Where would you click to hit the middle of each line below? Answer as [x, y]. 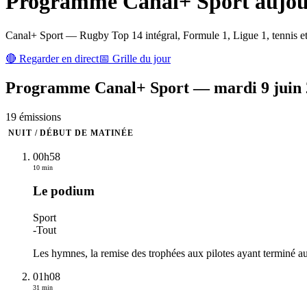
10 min [43, 167]
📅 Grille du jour [135, 58]
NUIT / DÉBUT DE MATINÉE [71, 133]
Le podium [64, 191]
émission [37, 116]
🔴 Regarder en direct [52, 58]
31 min [43, 288]
